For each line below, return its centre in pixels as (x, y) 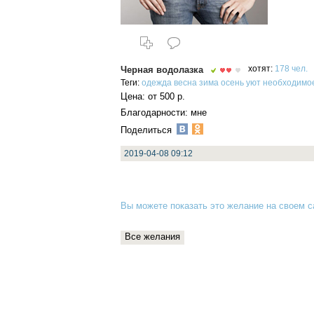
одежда (157, 83)
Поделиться (148, 130)
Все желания (152, 237)
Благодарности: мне (164, 113)
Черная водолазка (162, 70)
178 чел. (291, 69)
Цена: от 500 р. (153, 97)
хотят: (261, 69)
